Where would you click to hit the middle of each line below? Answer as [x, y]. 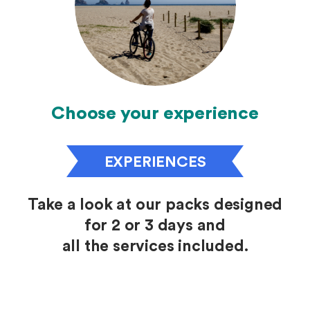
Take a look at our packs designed [155, 204]
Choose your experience [155, 113]
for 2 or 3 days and [155, 225]
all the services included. [155, 246]
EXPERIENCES [155, 162]
